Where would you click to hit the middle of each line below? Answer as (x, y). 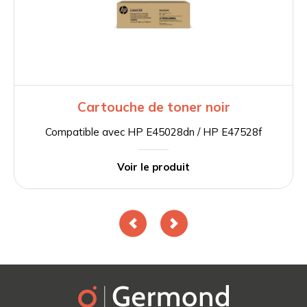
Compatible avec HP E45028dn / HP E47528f (153, 132)
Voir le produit (153, 167)
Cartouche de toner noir (153, 107)
